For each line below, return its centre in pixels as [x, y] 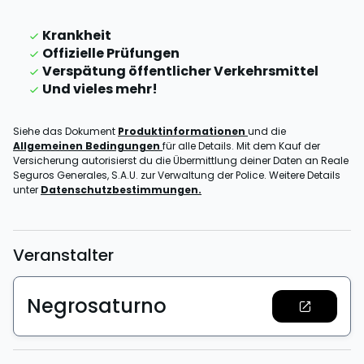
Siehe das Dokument [65, 131]
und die [267, 131]
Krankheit [77, 35]
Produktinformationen [183, 131]
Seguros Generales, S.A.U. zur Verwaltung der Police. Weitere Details [177, 175]
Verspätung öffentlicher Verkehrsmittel [180, 71]
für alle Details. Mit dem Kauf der [241, 146]
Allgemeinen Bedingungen [88, 146]
